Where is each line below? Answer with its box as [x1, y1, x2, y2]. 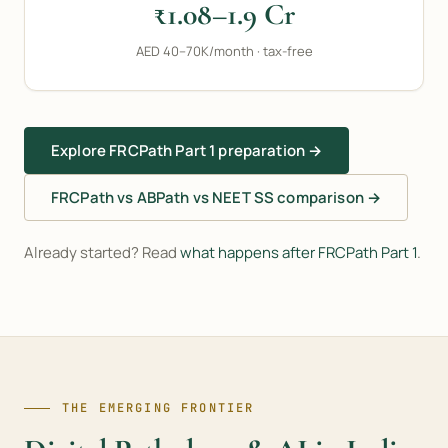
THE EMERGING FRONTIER [62, 400, 255, 416]
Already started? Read [24, 242, 180, 263]
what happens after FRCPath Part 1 [180, 242, 417, 263]
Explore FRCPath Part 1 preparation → [51, 140, 323, 161]
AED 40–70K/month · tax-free [135, 42, 313, 60]
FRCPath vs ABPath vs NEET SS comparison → [51, 187, 382, 208]
